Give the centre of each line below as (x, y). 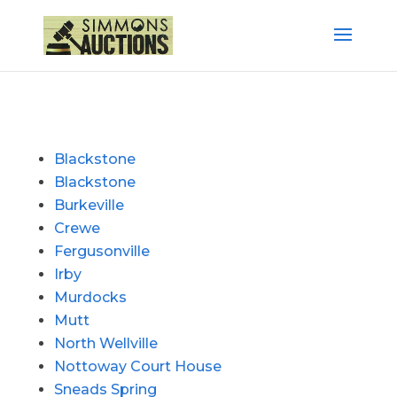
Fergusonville (101, 251)
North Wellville (105, 343)
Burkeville (89, 205)
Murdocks (90, 297)
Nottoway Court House (137, 366)
